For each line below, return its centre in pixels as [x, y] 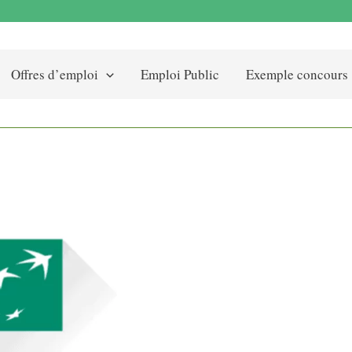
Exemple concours [297, 75]
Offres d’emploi [55, 75]
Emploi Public [180, 75]
